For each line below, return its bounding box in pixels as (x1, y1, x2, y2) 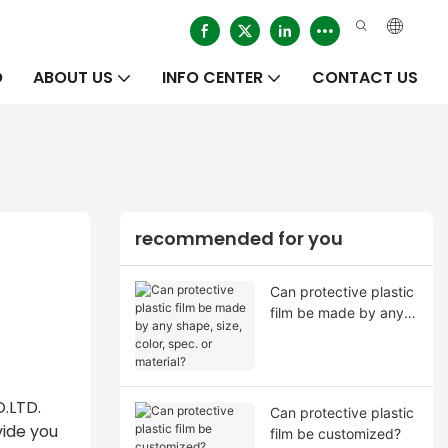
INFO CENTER (162, 66, 263, 89)
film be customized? (269, 424, 401, 442)
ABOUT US (33, 66, 113, 89)
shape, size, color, (269, 324, 387, 342)
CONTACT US (312, 66, 418, 89)
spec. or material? (269, 345, 386, 363)
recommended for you (134, 226, 343, 252)
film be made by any (269, 303, 404, 321)
